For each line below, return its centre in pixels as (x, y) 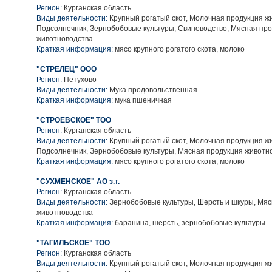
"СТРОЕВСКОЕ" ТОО (74, 120)
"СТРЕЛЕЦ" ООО (66, 69)
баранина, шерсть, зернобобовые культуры (189, 223)
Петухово (80, 80)
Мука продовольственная (152, 90)
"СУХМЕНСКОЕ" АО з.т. (78, 182)
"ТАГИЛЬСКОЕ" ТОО (73, 243)
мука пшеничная (142, 100)
